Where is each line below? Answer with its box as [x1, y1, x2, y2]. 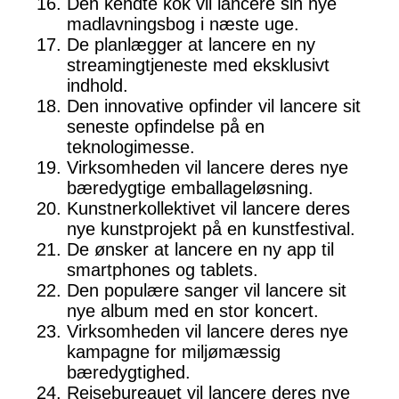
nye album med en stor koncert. [67, 301, 319, 322]
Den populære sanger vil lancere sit [67, 281, 346, 301]
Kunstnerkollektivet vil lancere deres [67, 199, 350, 219]
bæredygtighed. [67, 362, 191, 383]
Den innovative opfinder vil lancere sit [67, 96, 361, 117]
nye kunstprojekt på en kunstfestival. [67, 219, 355, 240]
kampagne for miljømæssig [67, 342, 281, 362]
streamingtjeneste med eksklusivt [67, 55, 330, 76]
